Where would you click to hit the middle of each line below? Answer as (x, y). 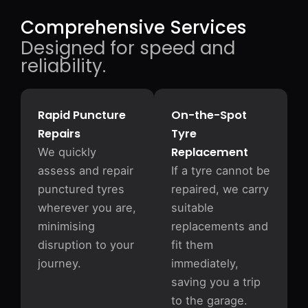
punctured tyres (81, 189)
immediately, (205, 263)
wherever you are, (87, 208)
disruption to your (86, 245)
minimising (66, 226)
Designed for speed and (128, 48)
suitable (192, 208)
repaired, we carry (220, 189)
